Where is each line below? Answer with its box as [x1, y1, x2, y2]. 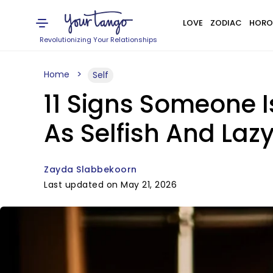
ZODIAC [210, 17, 242, 29]
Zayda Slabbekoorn [44, 163, 137, 175]
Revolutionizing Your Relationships [40, 35, 158, 44]
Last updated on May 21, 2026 [44, 179, 177, 191]
